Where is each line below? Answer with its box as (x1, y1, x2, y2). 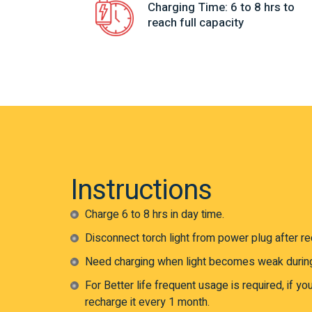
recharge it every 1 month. (84, 293, 210, 311)
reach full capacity (148, 13, 244, 31)
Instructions (70, 169, 212, 211)
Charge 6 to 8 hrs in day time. (84, 205, 224, 223)
